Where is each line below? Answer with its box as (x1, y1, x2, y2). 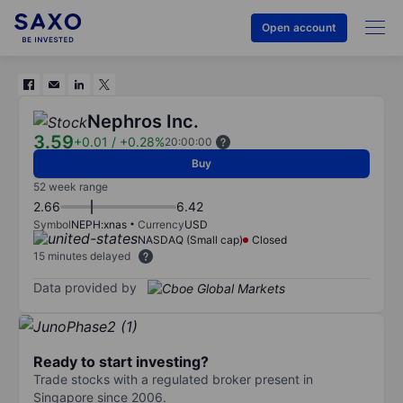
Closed (252, 233, 287, 246)
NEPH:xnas (71, 218, 127, 231)
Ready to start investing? (33, 352, 209, 371)
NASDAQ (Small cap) (138, 233, 243, 246)
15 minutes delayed (33, 249, 130, 263)
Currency (138, 218, 184, 231)
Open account (261, 21, 336, 34)
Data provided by (33, 279, 137, 295)
